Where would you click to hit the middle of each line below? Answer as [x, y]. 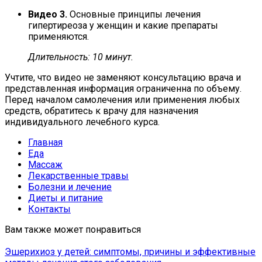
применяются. [58, 36]
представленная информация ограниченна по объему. [123, 88]
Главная [45, 142]
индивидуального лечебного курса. [82, 122]
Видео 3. [49, 14]
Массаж [45, 164]
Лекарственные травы [78, 175]
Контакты [49, 209]
